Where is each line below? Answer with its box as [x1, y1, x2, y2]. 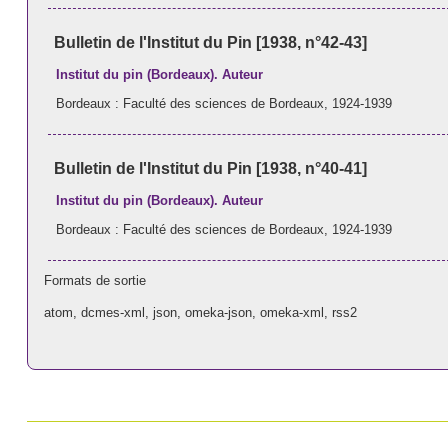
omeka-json [185, 304, 253, 320]
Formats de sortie [44, 272, 147, 288]
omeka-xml [260, 304, 325, 320]
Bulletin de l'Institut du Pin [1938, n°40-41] [53, 159, 367, 177]
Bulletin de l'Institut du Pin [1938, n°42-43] [53, 33, 367, 51]
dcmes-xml [81, 304, 146, 320]
